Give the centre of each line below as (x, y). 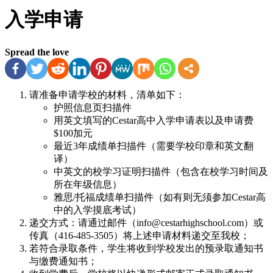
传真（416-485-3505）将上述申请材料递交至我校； (140, 235)
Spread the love (37, 52)
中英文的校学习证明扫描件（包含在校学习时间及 (161, 171)
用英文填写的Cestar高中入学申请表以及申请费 (154, 120)
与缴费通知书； (63, 261)
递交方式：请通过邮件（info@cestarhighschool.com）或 (146, 222)
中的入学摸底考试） (97, 210)
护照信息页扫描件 (93, 107)
